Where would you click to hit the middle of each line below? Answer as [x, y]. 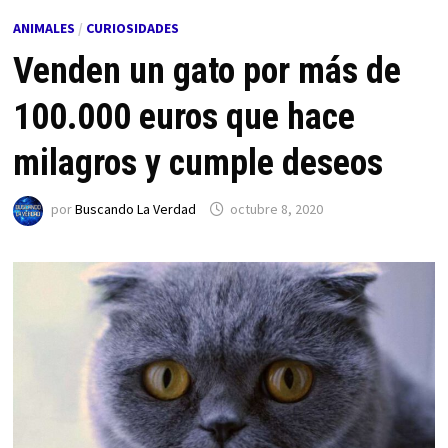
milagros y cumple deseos [197, 162]
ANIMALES [43, 27]
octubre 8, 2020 [276, 209]
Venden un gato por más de [206, 70]
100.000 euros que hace [183, 116]
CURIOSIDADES [132, 27]
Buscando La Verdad [135, 209]
